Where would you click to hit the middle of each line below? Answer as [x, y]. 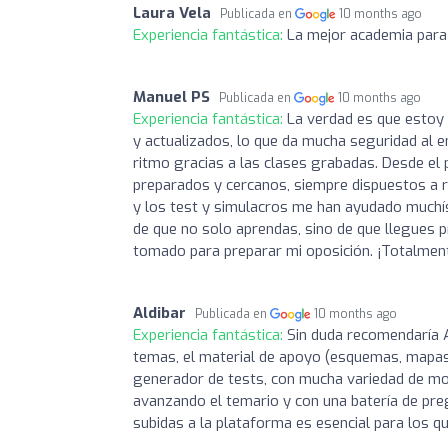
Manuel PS [171, 96]
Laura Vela [172, 12]
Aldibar [159, 312]
